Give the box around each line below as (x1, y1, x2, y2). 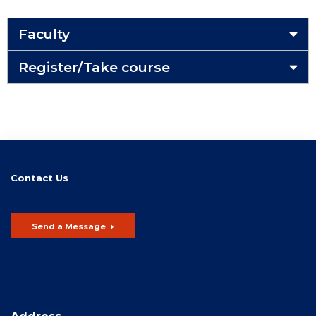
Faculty (18, 25, 70, 42)
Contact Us (11, 171, 69, 183)
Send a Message (32, 221, 107, 232)
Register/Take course (18, 58, 170, 75)
